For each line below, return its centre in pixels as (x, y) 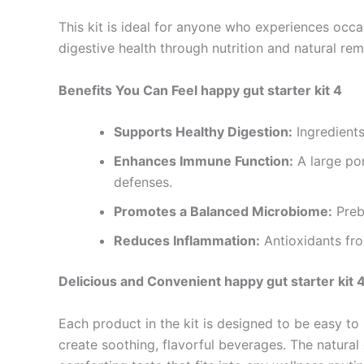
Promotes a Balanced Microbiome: (223, 212)
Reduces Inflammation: (187, 241)
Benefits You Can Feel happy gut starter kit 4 (200, 90)
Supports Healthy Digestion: (203, 132)
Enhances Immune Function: (204, 161)
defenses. (143, 182)
